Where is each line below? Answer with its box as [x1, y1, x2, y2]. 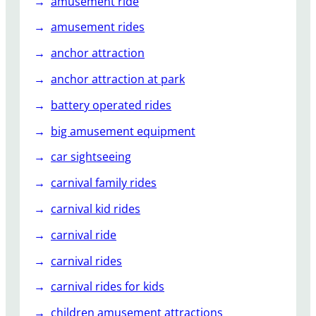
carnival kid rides [51, 200, 140, 217]
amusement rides [51, 19, 145, 35]
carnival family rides [51, 175, 157, 191]
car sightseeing [51, 149, 131, 165]
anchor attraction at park [51, 71, 185, 87]
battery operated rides [51, 97, 171, 113]
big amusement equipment [51, 123, 195, 139]
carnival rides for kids [51, 279, 164, 295]
